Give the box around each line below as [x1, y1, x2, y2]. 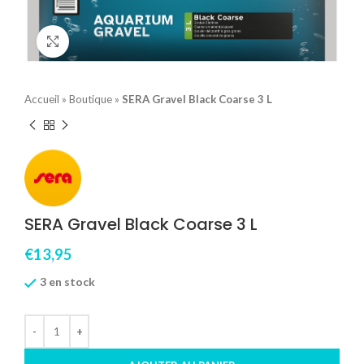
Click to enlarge [69, 34, 150, 48]
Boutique [69, 92, 112, 106]
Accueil [24, 92, 59, 106]
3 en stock [40, 275, 95, 289]
